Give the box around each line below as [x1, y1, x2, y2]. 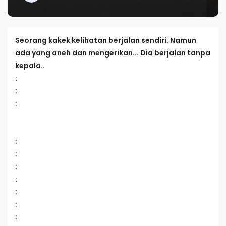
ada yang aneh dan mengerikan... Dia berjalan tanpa [15, 48, 210, 58]
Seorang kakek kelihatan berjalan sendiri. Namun [15, 35, 196, 45]
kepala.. [15, 61, 45, 71]
